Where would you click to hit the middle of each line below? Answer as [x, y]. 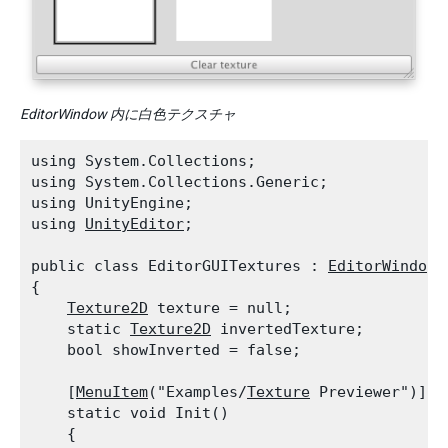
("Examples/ [197, 392]
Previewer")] [368, 392]
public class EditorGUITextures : [179, 266]
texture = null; [220, 308]
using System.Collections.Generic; [179, 182]
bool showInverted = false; [166, 350]
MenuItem [112, 392]
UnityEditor [134, 224]
